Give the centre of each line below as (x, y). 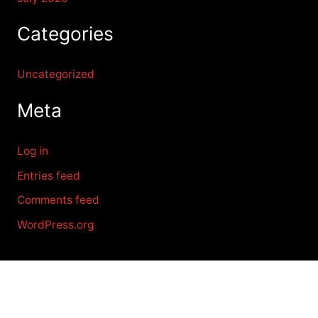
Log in (32, 151)
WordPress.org (55, 224)
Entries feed (48, 175)
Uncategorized (55, 75)
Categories (65, 33)
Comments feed (58, 200)
